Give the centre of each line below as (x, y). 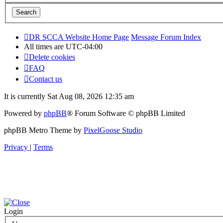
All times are (45, 46)
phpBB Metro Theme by (44, 130)
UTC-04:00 (84, 46)
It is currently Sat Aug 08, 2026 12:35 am (69, 96)
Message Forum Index (166, 37)
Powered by (24, 113)
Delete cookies (52, 57)
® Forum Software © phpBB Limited (126, 113)
